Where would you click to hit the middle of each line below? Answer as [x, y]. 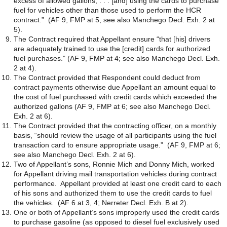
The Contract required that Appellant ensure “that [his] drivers [112, 39]
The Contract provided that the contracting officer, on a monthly [115, 126]
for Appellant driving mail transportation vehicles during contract [115, 174]
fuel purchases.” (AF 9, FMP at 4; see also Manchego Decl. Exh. [117, 58]
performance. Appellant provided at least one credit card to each [118, 183]
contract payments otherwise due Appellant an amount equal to [115, 87]
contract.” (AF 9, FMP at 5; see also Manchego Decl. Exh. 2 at [114, 20]
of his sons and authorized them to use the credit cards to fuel [113, 193]
